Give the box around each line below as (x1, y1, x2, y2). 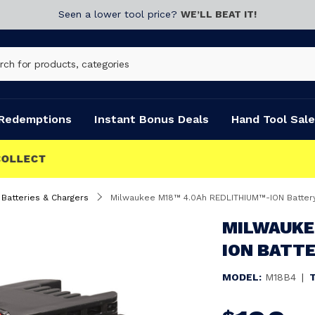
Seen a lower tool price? (58, 8, 181, 20)
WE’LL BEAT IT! (181, 8, 257, 20)
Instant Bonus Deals (94, 112, 209, 126)
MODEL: (222, 271, 262, 283)
